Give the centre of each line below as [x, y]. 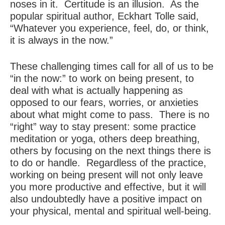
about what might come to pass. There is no [110, 115]
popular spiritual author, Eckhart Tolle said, [104, 16]
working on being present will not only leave [106, 175]
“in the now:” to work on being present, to [102, 78]
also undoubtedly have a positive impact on [106, 199]
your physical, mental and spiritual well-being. [111, 211]
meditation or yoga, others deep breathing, [105, 139]
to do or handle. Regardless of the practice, [108, 163]
